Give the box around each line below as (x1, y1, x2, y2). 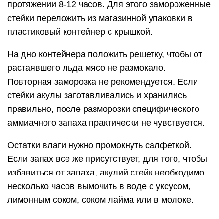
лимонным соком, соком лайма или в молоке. (7, 195, 194, 205)
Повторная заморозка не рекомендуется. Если (7, 77, 198, 87)
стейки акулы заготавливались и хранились (7, 90, 187, 100)
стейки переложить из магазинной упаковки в (7, 13, 193, 23)
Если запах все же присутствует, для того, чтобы (7, 154, 207, 164)
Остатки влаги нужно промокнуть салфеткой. (7, 140, 192, 150)
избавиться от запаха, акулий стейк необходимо (7, 168, 204, 177)
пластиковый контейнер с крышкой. (7, 27, 153, 37)
